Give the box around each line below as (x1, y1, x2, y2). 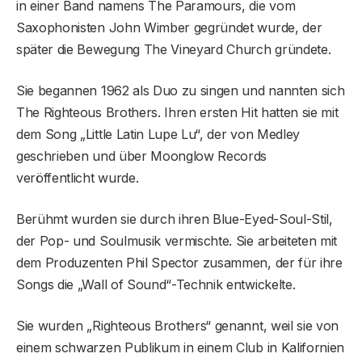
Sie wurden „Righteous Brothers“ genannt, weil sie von (16, 318, 339, 335)
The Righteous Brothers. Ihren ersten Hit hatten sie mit (16, 104, 339, 121)
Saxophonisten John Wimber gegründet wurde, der (16, 19, 322, 36)
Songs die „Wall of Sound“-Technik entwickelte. (16, 276, 296, 293)
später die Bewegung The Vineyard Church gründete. (16, 41, 331, 58)
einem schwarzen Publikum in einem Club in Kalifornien (16, 339, 345, 356)
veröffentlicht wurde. (16, 170, 139, 187)
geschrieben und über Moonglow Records (16, 148, 267, 165)
